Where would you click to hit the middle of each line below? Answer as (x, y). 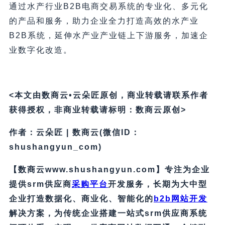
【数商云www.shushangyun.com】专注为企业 (109, 170)
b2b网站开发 (180, 199)
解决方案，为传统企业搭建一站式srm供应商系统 (108, 213)
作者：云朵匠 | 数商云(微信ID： (74, 133)
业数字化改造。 (40, 50)
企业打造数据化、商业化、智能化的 (81, 199)
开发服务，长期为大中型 (157, 184)
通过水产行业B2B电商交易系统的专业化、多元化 (108, 7)
